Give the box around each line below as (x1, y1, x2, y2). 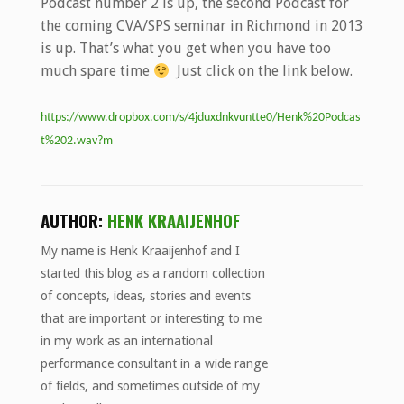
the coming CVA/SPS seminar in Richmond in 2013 (40, 17, 363, 35)
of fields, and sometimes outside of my (40, 379, 260, 394)
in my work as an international (40, 334, 213, 349)
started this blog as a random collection (40, 266, 265, 281)
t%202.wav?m (40, 134, 113, 149)
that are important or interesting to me (40, 311, 262, 326)
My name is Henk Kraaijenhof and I (40, 243, 240, 259)
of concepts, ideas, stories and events (40, 289, 251, 304)
